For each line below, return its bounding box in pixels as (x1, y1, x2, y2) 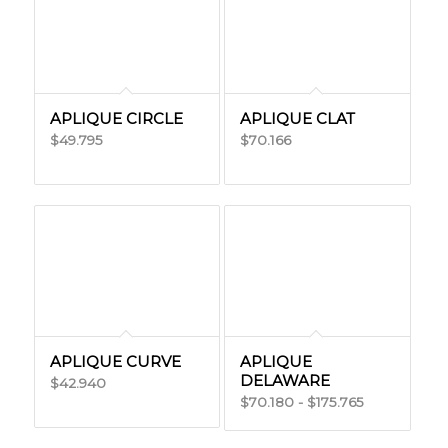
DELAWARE (239, 371, 330, 390)
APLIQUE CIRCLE (49, 109, 183, 128)
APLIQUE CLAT (239, 109, 355, 128)
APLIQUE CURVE (49, 352, 181, 371)
